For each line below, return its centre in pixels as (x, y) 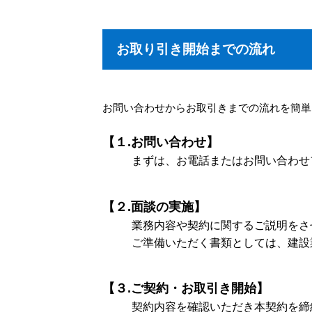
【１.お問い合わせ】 (161, 142)
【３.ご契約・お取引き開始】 (186, 289)
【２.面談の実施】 (154, 206)
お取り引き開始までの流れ (196, 49)
